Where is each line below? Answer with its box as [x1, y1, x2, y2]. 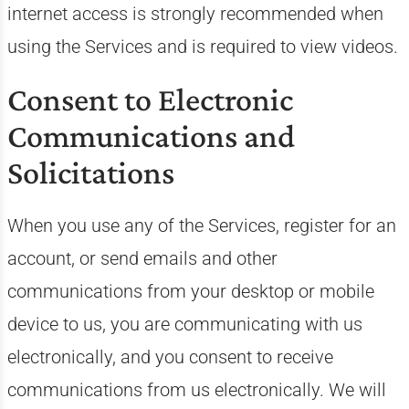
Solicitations [6, 154, 174, 191]
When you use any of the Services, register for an [6, 215, 396, 236]
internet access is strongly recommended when [6, 3, 383, 25]
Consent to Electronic [6, 81, 293, 118]
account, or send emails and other [6, 247, 278, 269]
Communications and [6, 118, 295, 154]
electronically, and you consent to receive [6, 346, 333, 368]
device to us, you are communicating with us [6, 313, 362, 335]
